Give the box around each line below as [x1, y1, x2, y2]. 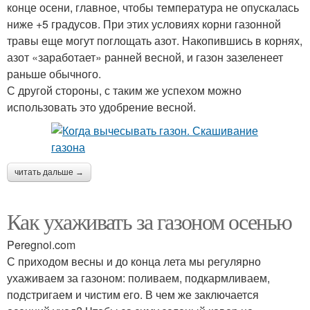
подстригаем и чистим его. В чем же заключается [7, 286, 259, 302]
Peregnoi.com [7, 237, 75, 253]
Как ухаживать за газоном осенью [7, 206, 292, 236]
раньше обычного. [7, 66, 101, 82]
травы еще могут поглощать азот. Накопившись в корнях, [7, 33, 302, 48]
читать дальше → [15, 167, 84, 177]
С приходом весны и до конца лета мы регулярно [7, 253, 261, 269]
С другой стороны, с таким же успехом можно [7, 82, 241, 98]
